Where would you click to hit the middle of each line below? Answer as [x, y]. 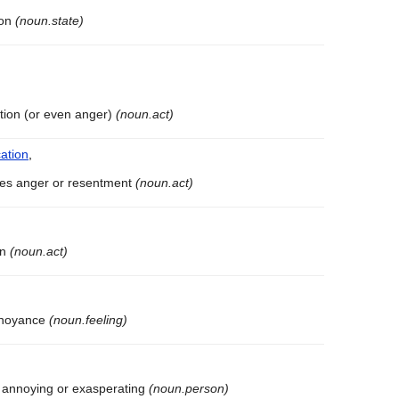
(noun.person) [189, 389]
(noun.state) [49, 21]
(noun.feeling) [88, 320]
